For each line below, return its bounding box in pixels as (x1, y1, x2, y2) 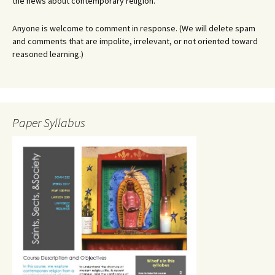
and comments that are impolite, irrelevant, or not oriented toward (12, 36, 258, 47)
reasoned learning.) (12, 48, 83, 60)
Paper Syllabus (12, 115, 85, 130)
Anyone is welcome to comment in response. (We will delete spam (12, 23, 255, 34)
